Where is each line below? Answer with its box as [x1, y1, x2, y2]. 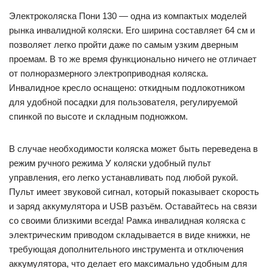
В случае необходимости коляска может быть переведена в [9, 144, 258, 154]
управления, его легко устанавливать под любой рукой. [9, 172, 238, 182]
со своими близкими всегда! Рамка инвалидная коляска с [9, 215, 246, 226]
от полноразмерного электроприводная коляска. [9, 68, 208, 78]
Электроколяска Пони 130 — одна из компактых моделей [9, 11, 246, 21]
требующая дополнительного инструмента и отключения [9, 244, 243, 254]
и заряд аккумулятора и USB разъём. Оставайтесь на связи [9, 201, 257, 211]
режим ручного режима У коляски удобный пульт [9, 158, 211, 168]
